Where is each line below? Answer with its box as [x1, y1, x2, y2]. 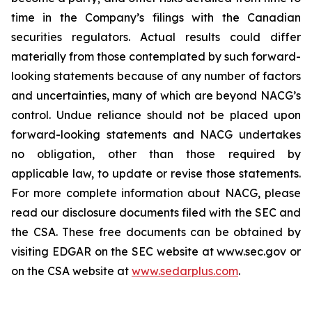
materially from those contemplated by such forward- [11, 49, 301, 63]
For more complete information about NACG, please [11, 186, 301, 200]
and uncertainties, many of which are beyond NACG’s [11, 88, 301, 102]
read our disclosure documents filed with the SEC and [11, 205, 301, 219]
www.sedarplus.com [132, 264, 238, 278]
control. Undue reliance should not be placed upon [11, 108, 301, 122]
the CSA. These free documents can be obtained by [11, 225, 301, 239]
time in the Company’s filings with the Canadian [11, 10, 301, 24]
